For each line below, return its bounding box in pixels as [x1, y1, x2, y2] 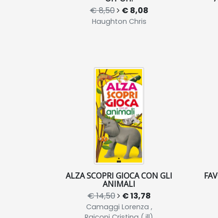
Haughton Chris [91, 16, 146, 26]
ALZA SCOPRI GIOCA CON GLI [66, 170, 172, 181]
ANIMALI [103, 178, 135, 189]
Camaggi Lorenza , [86, 201, 152, 212]
